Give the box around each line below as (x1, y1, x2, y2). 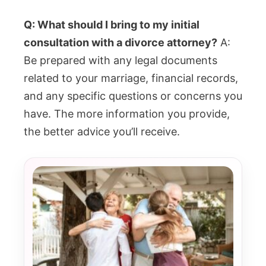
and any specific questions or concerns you (24, 90, 242, 103)
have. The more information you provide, (24, 107, 230, 121)
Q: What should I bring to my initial (24, 18, 199, 31)
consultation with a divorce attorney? (24, 36, 217, 49)
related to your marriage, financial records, (24, 72, 238, 85)
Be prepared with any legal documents (24, 54, 217, 67)
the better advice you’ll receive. (24, 125, 180, 138)
